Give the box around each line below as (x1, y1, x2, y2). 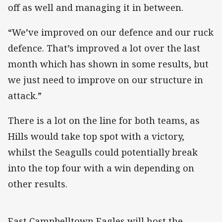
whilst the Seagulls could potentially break (8, 146, 198, 159)
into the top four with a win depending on (8, 162, 194, 174)
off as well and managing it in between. (8, 1, 183, 13)
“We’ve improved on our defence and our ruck (8, 26, 214, 39)
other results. (8, 178, 67, 190)
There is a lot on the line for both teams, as (8, 114, 200, 127)
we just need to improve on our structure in (8, 74, 203, 86)
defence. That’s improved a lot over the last (8, 42, 200, 55)
